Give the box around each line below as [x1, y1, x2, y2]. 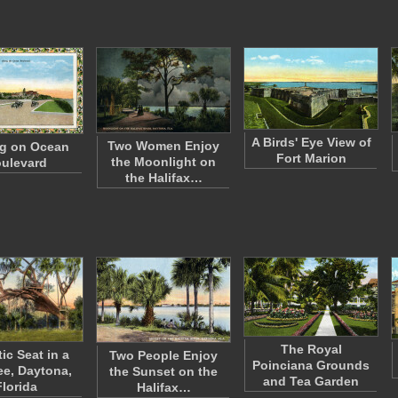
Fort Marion [275, 151, 346, 165]
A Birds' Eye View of [251, 135, 371, 149]
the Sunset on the [109, 364, 218, 378]
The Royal [280, 342, 342, 356]
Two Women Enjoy [107, 139, 219, 153]
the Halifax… [124, 171, 203, 185]
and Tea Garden [263, 374, 359, 388]
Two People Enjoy [109, 348, 218, 362]
